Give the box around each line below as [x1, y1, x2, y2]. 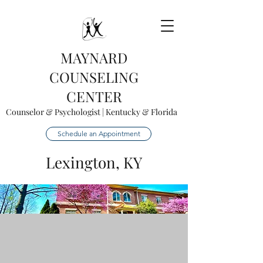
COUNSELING [49, 68, 139, 86]
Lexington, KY [46, 152, 142, 173]
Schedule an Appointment [57, 129, 140, 138]
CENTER [66, 87, 122, 106]
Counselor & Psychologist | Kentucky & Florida [6, 106, 177, 117]
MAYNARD [60, 48, 127, 67]
